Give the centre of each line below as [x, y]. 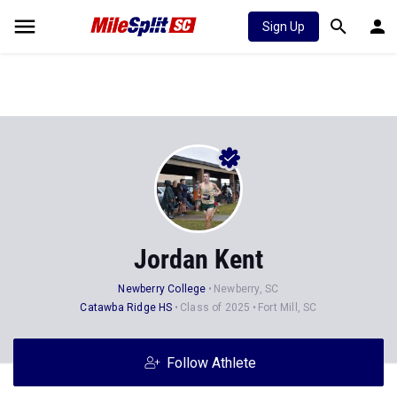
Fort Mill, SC [288, 307]
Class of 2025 [215, 307]
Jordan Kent [198, 259]
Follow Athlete [211, 363]
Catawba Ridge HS [126, 307]
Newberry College [162, 289]
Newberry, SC [246, 289]
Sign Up [284, 27]
